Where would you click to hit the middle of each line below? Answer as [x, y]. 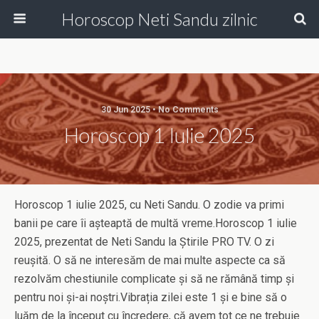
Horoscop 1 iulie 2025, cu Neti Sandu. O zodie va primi [149, 205]
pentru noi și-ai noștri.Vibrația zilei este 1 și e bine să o [151, 298]
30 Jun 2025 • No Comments [159, 110]
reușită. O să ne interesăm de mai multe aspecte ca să [150, 261]
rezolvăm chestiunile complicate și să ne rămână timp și [154, 279]
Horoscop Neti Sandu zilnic [159, 19]
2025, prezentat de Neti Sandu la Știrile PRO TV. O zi [144, 242]
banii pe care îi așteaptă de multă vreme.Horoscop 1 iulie [156, 224]
